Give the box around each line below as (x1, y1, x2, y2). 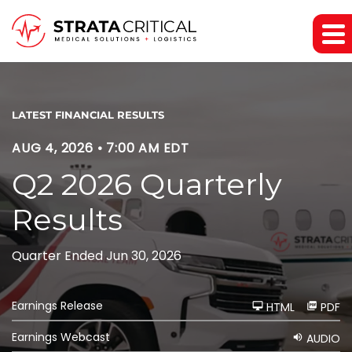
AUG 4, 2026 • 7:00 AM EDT (12, 139, 189, 158)
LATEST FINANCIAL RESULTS (12, 108, 164, 122)
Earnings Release (12, 298, 103, 314)
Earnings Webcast (12, 329, 110, 346)
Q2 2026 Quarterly (12, 166, 282, 203)
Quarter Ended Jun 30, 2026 (12, 247, 181, 266)
